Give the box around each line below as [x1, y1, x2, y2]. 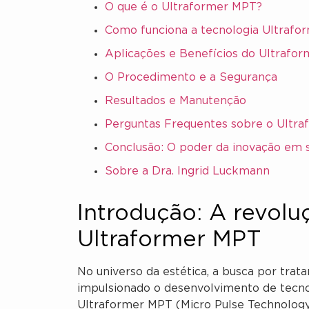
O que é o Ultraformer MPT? [105, 2, 262, 12]
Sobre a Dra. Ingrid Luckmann [105, 166, 270, 177]
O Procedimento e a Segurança [105, 72, 277, 83]
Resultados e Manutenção [105, 96, 246, 106]
